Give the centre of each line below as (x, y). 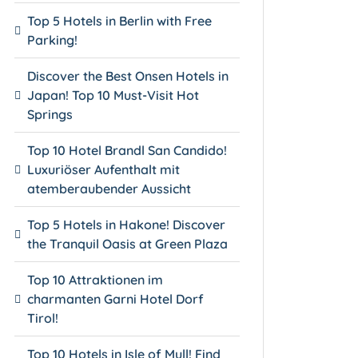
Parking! (53, 40)
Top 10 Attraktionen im (95, 279)
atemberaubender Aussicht (109, 188)
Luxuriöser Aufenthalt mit (104, 169)
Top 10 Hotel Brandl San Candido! (127, 150)
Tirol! (43, 318)
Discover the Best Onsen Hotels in (128, 76)
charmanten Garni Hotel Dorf (116, 298)
